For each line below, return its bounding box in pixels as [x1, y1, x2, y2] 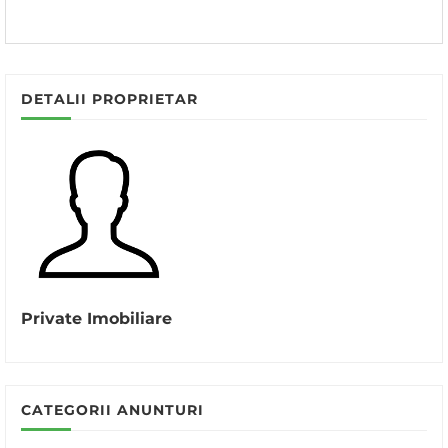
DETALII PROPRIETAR [21, 90, 198, 108]
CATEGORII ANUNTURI [21, 401, 204, 419]
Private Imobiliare [21, 309, 172, 328]
